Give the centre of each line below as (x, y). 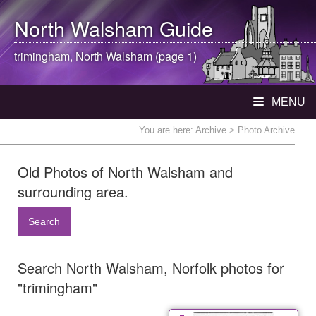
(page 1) (175, 56)
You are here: (167, 130)
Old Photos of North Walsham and (125, 172)
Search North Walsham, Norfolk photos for (151, 268)
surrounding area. (73, 192)
